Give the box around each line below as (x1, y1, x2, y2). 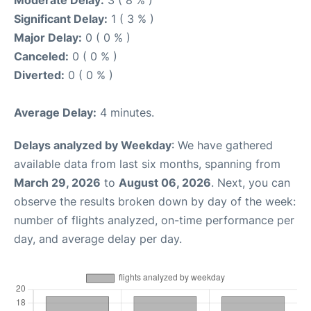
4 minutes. (96, 106, 154, 119)
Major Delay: (14, 31, 82, 44)
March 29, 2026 (14, 176, 101, 190)
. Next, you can (211, 176, 290, 190)
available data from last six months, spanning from (14, 157, 280, 171)
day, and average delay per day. (14, 232, 182, 246)
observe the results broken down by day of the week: (14, 194, 296, 208)
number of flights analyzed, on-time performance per (14, 213, 294, 227)
